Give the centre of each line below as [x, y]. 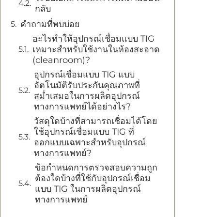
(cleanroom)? [61, 60]
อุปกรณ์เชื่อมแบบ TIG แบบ [84, 75]
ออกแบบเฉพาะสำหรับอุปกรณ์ [90, 142]
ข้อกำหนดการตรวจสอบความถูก [96, 168]
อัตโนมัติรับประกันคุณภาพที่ [87, 85]
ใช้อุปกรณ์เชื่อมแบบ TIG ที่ [84, 132]
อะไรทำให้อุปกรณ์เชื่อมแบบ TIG [93, 39]
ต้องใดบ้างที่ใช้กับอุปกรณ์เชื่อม [93, 178]
